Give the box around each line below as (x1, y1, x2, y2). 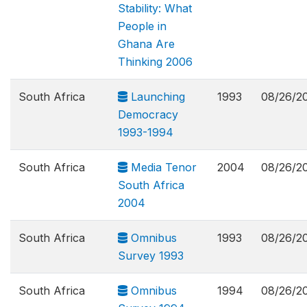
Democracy (118, 108, 178, 121)
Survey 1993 (118, 249, 184, 262)
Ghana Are (118, 37, 175, 51)
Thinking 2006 (118, 55, 193, 69)
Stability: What (118, 1, 192, 15)
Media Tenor (127, 160, 197, 174)
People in (118, 19, 167, 33)
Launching (127, 90, 185, 103)
